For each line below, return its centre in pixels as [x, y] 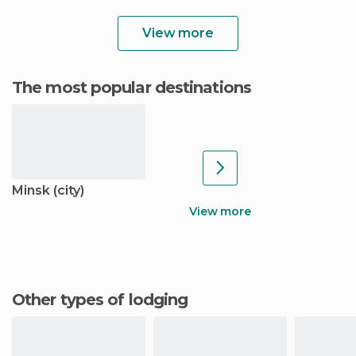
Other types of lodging [106, 299]
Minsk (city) [48, 190]
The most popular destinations [137, 87]
